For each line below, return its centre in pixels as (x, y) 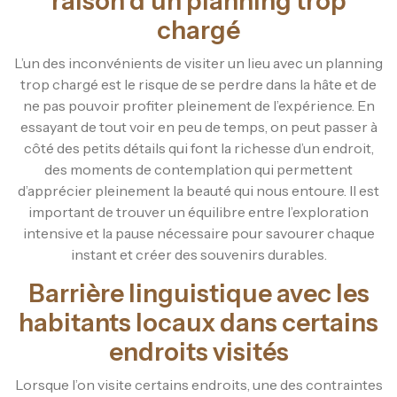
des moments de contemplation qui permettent (198, 169)
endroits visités (198, 351)
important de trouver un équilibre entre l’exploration (198, 211)
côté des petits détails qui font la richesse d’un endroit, (198, 148)
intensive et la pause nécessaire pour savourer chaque (198, 233)
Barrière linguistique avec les (198, 293)
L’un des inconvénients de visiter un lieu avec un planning (198, 62)
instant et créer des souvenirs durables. (198, 254)
